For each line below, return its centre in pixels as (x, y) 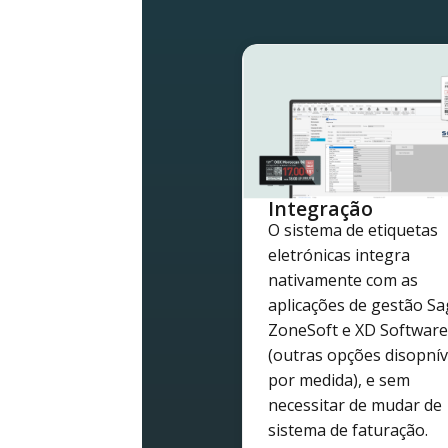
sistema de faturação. (348, 430)
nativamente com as (343, 280)
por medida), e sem (339, 380)
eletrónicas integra (339, 255)
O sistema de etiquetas (353, 230)
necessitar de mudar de (355, 405)
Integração (320, 209)
